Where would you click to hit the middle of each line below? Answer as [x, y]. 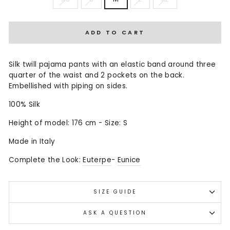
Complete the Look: [46, 160]
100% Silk [25, 104]
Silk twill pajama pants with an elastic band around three [112, 64]
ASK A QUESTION [115, 213]
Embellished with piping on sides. [68, 86]
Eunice [129, 160]
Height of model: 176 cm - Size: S [68, 123]
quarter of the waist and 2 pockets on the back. [97, 75]
